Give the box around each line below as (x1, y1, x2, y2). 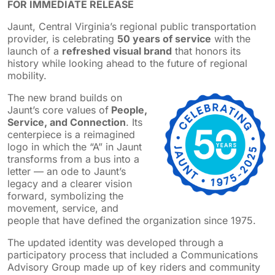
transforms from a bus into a (7, 153, 139, 166)
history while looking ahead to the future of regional (7, 57, 247, 70)
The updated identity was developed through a (7, 236, 223, 249)
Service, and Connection (7, 116, 126, 129)
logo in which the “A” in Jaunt (7, 141, 142, 153)
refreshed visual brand (62, 45, 172, 58)
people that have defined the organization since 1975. (7, 214, 256, 227)
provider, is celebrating (7, 33, 117, 45)
